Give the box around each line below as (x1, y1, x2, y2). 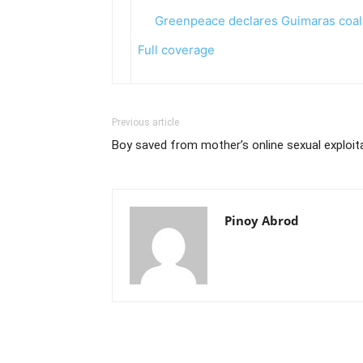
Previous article (112, 117, 179, 128)
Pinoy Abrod (224, 212, 299, 228)
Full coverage (138, 42, 215, 58)
